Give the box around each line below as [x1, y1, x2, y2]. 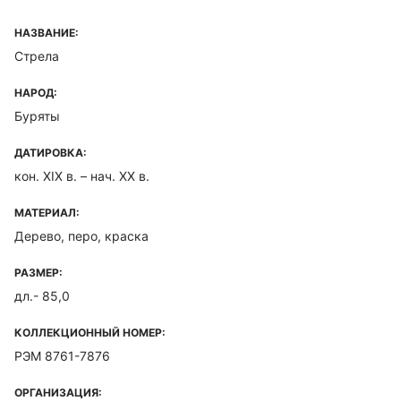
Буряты [14, 108, 60, 124]
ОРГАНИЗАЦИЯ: [14, 386, 102, 399]
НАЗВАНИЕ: [14, 26, 79, 39]
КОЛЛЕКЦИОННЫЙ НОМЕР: [14, 326, 166, 339]
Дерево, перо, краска [14, 228, 149, 243]
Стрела [14, 48, 59, 64]
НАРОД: [14, 86, 57, 99]
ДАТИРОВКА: [14, 146, 87, 159]
